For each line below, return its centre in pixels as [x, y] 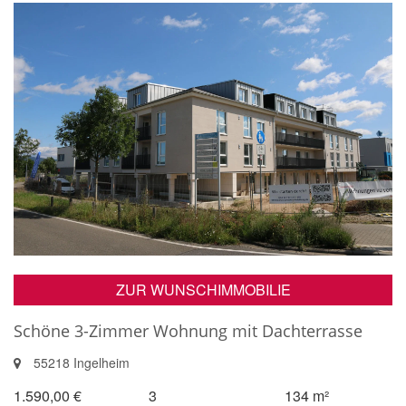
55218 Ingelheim [80, 362]
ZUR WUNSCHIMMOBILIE [203, 289]
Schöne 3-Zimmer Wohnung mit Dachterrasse [188, 330]
